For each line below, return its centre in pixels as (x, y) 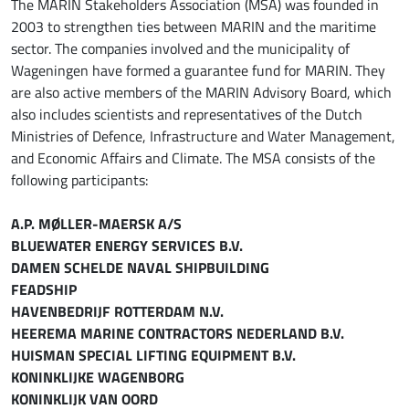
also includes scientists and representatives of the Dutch (187, 114)
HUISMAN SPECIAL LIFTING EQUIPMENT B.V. (153, 354)
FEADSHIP (44, 288)
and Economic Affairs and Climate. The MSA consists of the (193, 157)
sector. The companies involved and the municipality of (180, 48)
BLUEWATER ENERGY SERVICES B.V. (127, 245)
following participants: (79, 179)
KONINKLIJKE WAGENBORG (98, 376)
